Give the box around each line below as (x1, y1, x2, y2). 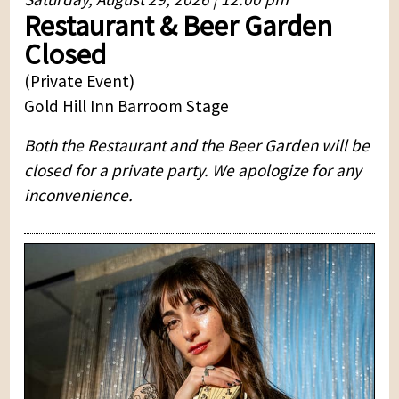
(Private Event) (24, 69, 135, 92)
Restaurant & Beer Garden (24, 7, 333, 44)
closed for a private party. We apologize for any (24, 159, 362, 181)
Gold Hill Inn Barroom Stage (24, 94, 230, 117)
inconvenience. (24, 183, 134, 206)
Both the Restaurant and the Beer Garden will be (24, 134, 370, 156)
